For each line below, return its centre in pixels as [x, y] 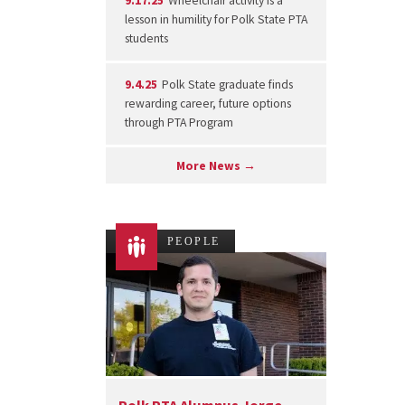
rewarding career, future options [207, 104]
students [146, 39]
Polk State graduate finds [226, 85]
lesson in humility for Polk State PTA [216, 20]
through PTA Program [179, 123]
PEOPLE [194, 241]
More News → [217, 165]
